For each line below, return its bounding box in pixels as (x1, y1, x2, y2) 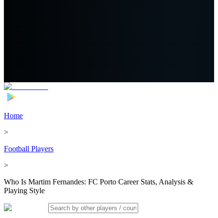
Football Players (4, 145, 54, 153)
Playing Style (4, 186, 45, 195)
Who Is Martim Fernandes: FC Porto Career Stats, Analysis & (4, 178, 193, 186)
